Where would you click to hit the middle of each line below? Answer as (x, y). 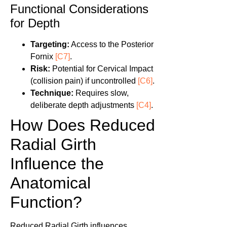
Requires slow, (101, 93)
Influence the (57, 164)
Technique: (52, 93)
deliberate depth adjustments (83, 105)
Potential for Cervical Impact (102, 69)
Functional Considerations (79, 9)
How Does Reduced (83, 125)
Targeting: (50, 45)
